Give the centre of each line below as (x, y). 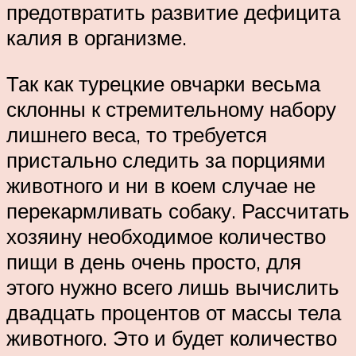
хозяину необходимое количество (166, 236)
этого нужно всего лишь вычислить (173, 286)
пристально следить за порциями (166, 159)
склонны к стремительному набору (171, 108)
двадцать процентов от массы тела (174, 312)
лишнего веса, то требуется (137, 134)
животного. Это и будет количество (172, 337)
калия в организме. (97, 38)
